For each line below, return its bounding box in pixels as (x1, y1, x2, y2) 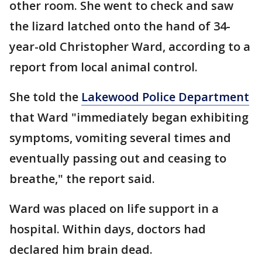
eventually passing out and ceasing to (9, 150, 226, 167)
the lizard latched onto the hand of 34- (9, 18, 230, 35)
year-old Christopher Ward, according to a (9, 39, 250, 55)
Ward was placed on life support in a (9, 201, 219, 217)
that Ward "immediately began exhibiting (9, 109, 249, 126)
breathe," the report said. (9, 171, 155, 187)
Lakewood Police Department (81, 89, 249, 105)
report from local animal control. (9, 59, 198, 75)
